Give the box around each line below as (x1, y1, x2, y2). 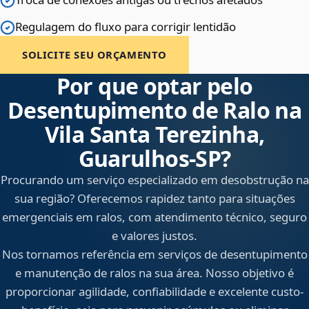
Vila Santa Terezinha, (44, 119, 265, 150)
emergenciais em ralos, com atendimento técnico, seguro (2, 209, 307, 226)
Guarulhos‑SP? (78, 143, 231, 174)
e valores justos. (112, 228, 197, 244)
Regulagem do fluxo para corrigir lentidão (15, 19, 236, 35)
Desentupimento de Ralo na (8, 95, 301, 126)
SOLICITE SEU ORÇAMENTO (22, 48, 168, 62)
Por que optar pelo (56, 71, 253, 101)
